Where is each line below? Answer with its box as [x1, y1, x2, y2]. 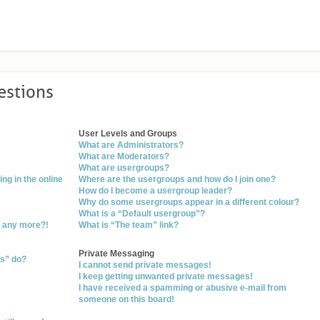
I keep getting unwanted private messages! [79, 271, 254, 281]
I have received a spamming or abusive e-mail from [79, 283, 287, 293]
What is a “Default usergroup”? [79, 209, 206, 219]
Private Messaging [79, 249, 155, 259]
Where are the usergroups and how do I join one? [79, 174, 276, 184]
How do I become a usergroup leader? [79, 186, 233, 196]
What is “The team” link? [79, 220, 179, 230]
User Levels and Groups [79, 129, 178, 139]
